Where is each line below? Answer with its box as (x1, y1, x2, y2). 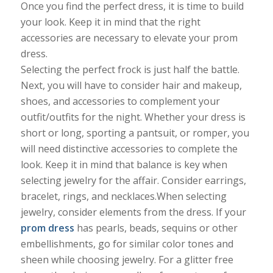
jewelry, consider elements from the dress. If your (20, 205, 246, 219)
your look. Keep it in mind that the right (20, 15, 200, 29)
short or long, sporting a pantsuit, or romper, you (20, 126, 249, 140)
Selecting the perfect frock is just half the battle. (20, 63, 239, 77)
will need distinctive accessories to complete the (20, 142, 238, 156)
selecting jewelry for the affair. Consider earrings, (20, 174, 246, 188)
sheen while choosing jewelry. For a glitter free (20, 253, 233, 267)
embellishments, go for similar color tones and (20, 237, 233, 251)
